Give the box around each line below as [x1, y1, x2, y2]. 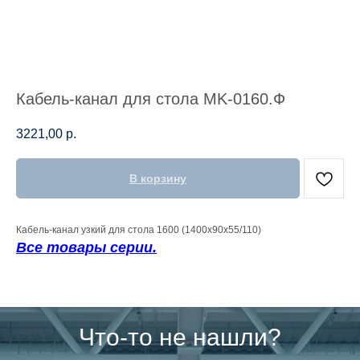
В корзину [129, 172, 186, 186]
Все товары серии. [16, 239, 157, 256]
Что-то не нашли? [79, 324, 281, 351]
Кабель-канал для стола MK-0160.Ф [16, 90, 285, 108]
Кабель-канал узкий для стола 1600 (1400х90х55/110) [16, 224, 261, 236]
